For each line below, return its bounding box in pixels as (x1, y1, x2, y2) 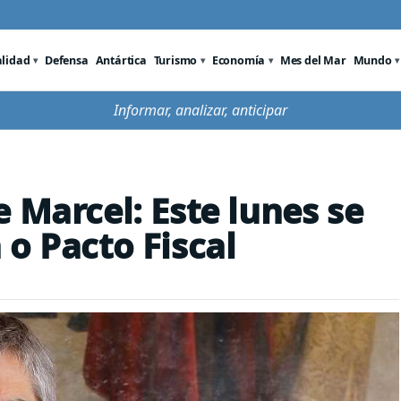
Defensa (45, 52, 89, 68)
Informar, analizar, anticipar (114, 100, 287, 120)
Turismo (153, 52, 198, 68)
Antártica (95, 52, 147, 68)
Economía (211, 52, 266, 68)
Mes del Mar (279, 52, 346, 68)
